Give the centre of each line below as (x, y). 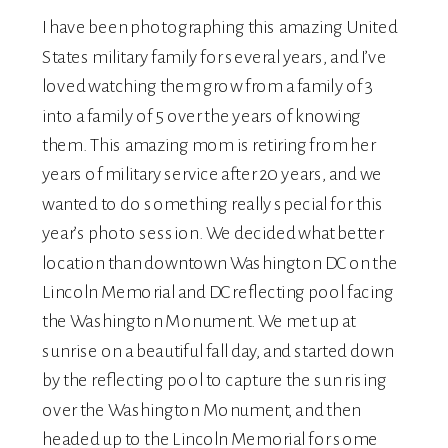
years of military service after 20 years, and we (212, 175)
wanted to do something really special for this (213, 204)
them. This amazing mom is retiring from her (209, 145)
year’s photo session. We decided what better (213, 233)
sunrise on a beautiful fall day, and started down (218, 351)
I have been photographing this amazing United (220, 28)
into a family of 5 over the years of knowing (202, 116)
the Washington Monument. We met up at (199, 322)
